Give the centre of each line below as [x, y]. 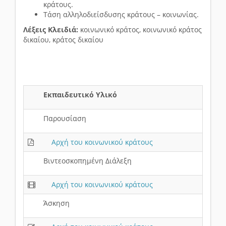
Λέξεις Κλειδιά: [51, 30]
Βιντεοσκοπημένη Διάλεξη [88, 161]
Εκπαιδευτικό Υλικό [80, 95]
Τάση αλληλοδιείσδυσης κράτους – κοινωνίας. [121, 15]
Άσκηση [56, 203]
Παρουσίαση [65, 119]
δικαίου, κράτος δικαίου [63, 40]
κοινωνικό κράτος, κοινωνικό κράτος [140, 30]
